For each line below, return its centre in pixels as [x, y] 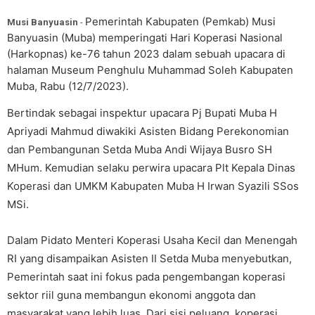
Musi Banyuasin [43, 22]
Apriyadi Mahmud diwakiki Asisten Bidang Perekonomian [148, 131]
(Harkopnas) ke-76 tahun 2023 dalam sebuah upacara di [146, 54]
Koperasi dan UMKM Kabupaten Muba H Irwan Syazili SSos [153, 186]
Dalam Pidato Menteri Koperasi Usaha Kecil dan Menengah [152, 240]
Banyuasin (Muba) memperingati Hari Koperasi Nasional [145, 38]
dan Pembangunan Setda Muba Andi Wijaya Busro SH [140, 149]
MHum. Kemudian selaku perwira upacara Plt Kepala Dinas [151, 168]
